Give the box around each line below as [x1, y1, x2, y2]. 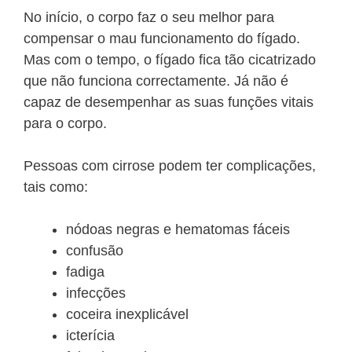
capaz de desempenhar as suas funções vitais [24, 94, 313, 111]
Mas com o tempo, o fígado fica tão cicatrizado [24, 52, 316, 68]
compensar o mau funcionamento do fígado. [24, 31, 300, 47]
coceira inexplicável [66, 306, 189, 323]
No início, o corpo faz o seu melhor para [24, 9, 274, 26]
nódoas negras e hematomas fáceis [66, 222, 290, 238]
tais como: [24, 179, 88, 196]
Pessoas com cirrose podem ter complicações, [24, 158, 316, 174]
